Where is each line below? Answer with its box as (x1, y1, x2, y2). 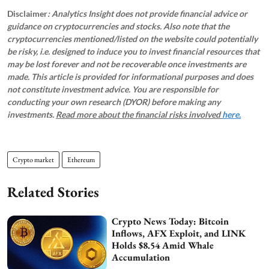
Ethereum (67, 155, 95, 165)
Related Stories (7, 183, 99, 202)
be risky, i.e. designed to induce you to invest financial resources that (7, 46, 259, 57)
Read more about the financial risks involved (56, 109, 222, 120)
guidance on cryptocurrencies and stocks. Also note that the (7, 21, 229, 32)
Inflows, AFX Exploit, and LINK (112, 227, 246, 240)
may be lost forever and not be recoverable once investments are (7, 59, 246, 70)
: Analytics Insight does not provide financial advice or (47, 8, 247, 19)
